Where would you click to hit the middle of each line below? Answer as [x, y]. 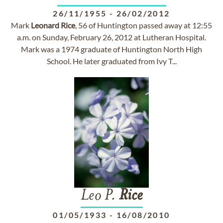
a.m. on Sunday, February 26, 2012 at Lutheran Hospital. [111, 37]
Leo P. [100, 196]
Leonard [45, 25]
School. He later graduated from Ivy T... [111, 61]
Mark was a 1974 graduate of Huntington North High [111, 49]
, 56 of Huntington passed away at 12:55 [144, 25]
